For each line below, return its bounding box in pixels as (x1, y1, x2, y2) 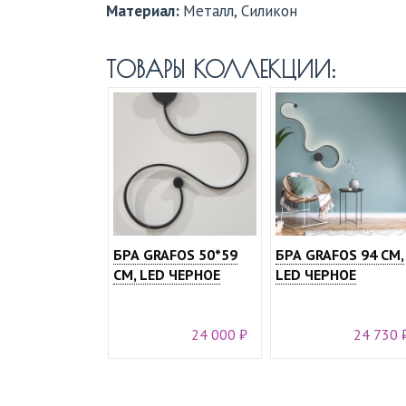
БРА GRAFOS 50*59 (113, 246, 237, 264)
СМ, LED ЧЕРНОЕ (113, 266, 220, 284)
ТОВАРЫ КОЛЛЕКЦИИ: (106, 56, 344, 82)
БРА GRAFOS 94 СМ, (275, 246, 404, 264)
